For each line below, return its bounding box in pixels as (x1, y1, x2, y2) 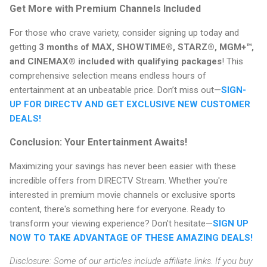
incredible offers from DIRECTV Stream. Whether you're (10, 175, 228, 187)
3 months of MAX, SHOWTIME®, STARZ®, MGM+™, (39, 42, 254, 53)
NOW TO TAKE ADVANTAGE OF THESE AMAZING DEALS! (10, 232, 253, 244)
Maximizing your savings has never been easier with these (10, 161, 236, 172)
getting (10, 42, 39, 53)
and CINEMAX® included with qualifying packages (10, 56, 222, 67)
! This (222, 56, 243, 67)
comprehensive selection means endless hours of (10, 70, 206, 82)
